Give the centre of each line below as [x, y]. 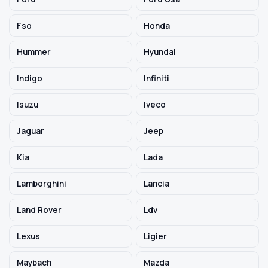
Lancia [156, 184]
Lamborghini [42, 184]
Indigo [30, 78]
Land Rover [39, 210]
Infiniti [156, 78]
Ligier [155, 236]
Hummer [34, 52]
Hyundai [160, 52]
